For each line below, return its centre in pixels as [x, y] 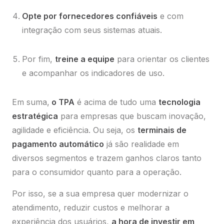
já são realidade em [141, 144]
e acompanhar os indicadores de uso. [94, 73]
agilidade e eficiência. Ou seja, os [75, 130]
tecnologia [179, 102]
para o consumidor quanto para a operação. [98, 172]
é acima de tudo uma [116, 102]
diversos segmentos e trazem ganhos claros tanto [107, 158]
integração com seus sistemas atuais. [93, 30]
